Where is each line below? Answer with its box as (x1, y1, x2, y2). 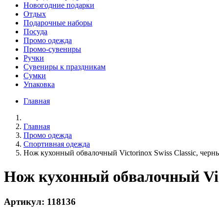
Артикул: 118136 (4, 196, 76, 207)
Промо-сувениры (23, 44, 81, 53)
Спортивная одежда (23, 139, 90, 148)
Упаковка (23, 80, 55, 88)
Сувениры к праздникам (23, 62, 106, 71)
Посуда (23, 27, 47, 36)
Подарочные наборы (23, 18, 92, 27)
